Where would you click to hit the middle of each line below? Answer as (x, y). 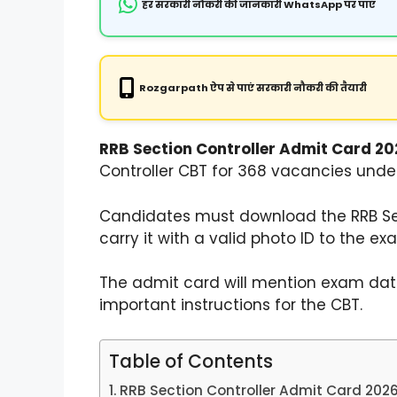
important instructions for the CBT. (231, 305)
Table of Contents (191, 361)
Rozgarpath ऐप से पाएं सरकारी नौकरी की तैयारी (253, 88)
